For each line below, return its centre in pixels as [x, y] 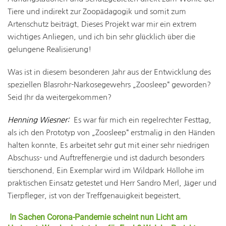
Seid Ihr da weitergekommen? [60, 97]
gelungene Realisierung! [49, 49]
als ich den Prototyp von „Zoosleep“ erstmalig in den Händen [111, 132]
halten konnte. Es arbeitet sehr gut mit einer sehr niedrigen [108, 145]
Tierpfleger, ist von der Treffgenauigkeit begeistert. [94, 195]
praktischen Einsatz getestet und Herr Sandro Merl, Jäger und [112, 183]
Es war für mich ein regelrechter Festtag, [142, 120]
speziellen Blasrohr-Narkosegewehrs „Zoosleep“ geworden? [109, 84]
